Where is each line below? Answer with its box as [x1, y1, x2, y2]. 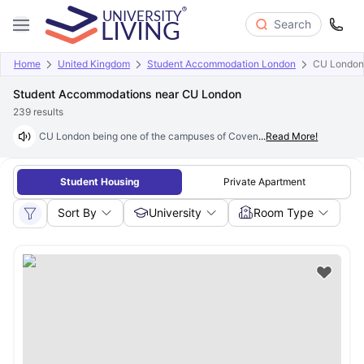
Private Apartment [223, 175, 305, 188]
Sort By [58, 206, 97, 219]
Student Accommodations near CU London [13, 87, 241, 101]
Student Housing [59, 175, 140, 188]
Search [274, 16, 311, 31]
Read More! [266, 130, 318, 142]
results [31, 106, 63, 118]
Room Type [253, 206, 314, 219]
